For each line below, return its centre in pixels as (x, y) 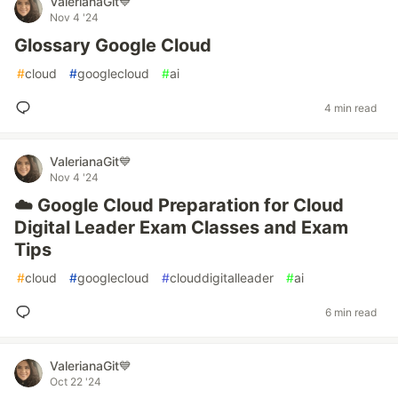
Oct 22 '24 (76, 382)
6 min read (351, 312)
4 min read (350, 107)
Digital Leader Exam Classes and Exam (181, 227)
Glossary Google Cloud (113, 45)
